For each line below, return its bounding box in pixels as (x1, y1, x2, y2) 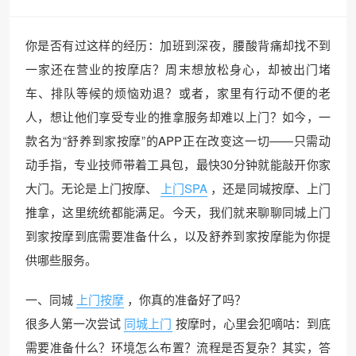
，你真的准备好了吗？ (127, 290, 246, 308)
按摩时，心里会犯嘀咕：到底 (175, 314, 331, 331)
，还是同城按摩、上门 (211, 179, 331, 196)
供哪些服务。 (25, 250, 97, 268)
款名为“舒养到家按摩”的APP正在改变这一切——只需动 (25, 131, 331, 149)
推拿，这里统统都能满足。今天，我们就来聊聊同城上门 (25, 203, 331, 220)
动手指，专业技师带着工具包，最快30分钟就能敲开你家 (25, 155, 331, 172)
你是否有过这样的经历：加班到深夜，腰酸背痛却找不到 (25, 36, 331, 53)
